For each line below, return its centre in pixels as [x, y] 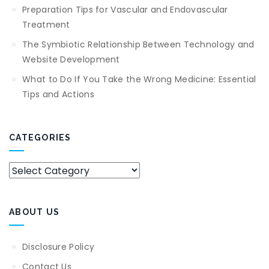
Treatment [46, 25]
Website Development [71, 59]
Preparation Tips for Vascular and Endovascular [125, 10]
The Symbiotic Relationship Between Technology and [138, 44]
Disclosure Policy [59, 247]
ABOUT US [34, 212]
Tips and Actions [58, 94]
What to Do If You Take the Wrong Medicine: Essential [139, 79]
